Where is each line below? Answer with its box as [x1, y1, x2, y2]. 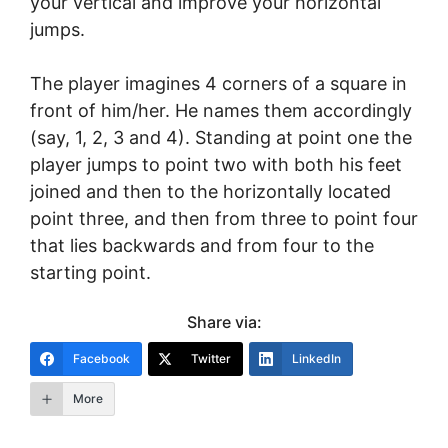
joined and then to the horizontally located [30, 181, 391, 202]
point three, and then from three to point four [30, 208, 418, 229]
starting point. [30, 262, 151, 283]
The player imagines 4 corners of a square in [30, 73, 407, 94]
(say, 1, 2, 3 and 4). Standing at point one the [30, 127, 412, 148]
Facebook [73, 351, 130, 366]
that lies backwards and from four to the [30, 235, 374, 256]
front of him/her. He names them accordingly [30, 100, 412, 121]
